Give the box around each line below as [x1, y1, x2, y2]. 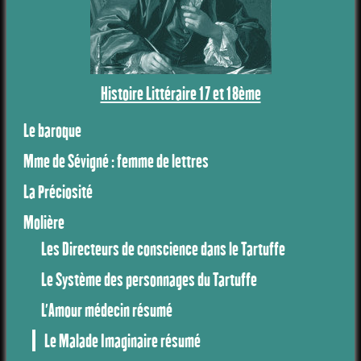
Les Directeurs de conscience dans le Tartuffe [40, 238, 285, 260]
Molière [23, 210, 65, 233]
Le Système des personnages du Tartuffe [40, 268, 257, 291]
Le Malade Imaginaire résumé [44, 329, 201, 351]
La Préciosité [23, 180, 93, 202]
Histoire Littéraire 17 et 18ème [100, 81, 261, 104]
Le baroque [23, 119, 82, 142]
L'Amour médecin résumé [40, 298, 172, 321]
